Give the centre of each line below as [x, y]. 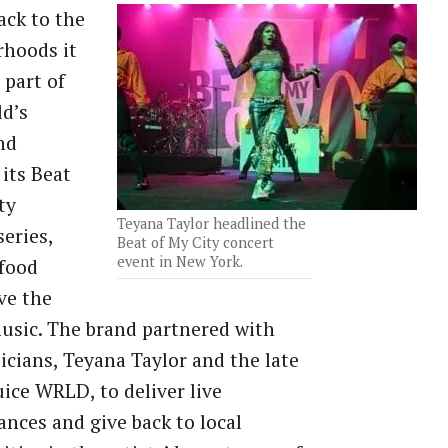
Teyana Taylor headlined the [212, 224]
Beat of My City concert [196, 243]
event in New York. [180, 262]
